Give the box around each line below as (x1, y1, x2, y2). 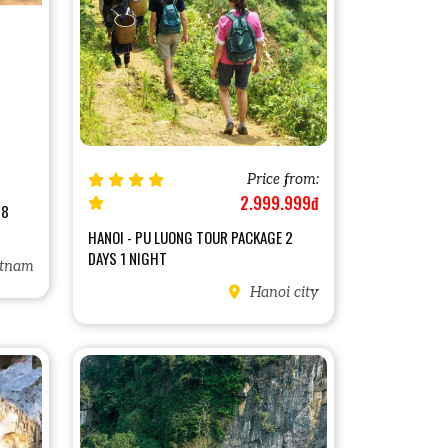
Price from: (247, 170, 319, 188)
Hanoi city (246, 283, 319, 301)
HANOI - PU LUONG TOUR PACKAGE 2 (88, 225, 293, 248)
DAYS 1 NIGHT (88, 246, 167, 269)
